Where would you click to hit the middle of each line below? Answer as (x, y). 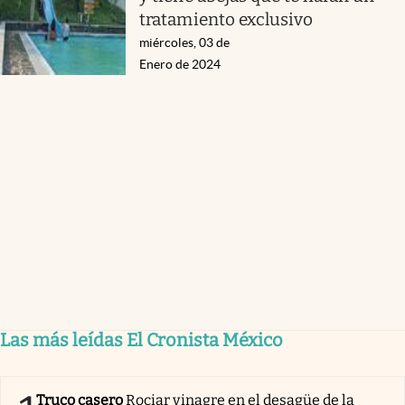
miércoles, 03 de (185, 43)
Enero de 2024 (180, 65)
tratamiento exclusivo (226, 20)
